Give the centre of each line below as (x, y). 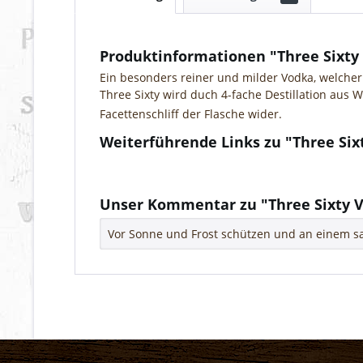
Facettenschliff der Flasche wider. (191, 114)
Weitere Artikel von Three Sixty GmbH (214, 179)
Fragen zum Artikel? (166, 164)
